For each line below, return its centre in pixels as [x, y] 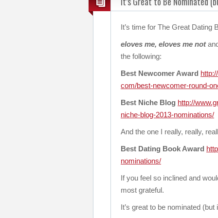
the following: [141, 56]
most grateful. [142, 190]
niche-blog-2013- [147, 115]
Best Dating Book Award [163, 149]
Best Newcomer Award [160, 73]
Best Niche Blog [148, 102]
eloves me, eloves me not [163, 44]
